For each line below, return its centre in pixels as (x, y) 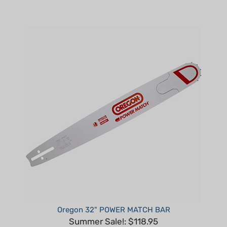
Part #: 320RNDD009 (113, 219)
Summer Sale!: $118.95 (113, 206)
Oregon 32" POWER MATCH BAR (113, 195)
